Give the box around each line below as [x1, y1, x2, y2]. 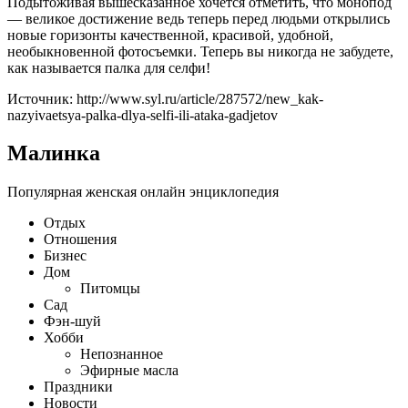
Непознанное [80, 346, 163, 362]
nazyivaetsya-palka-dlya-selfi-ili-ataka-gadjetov [7, 107, 278, 123]
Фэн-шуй [44, 313, 101, 330]
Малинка [7, 141, 100, 166]
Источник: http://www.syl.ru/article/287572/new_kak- [7, 90, 323, 107]
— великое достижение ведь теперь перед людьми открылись [7, 10, 390, 26]
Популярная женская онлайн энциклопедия [7, 184, 279, 200]
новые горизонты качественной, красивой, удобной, [7, 26, 333, 43]
